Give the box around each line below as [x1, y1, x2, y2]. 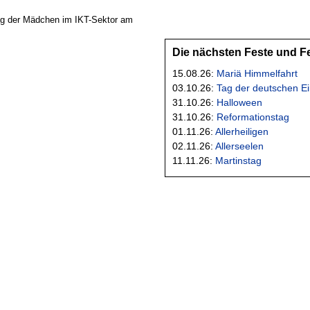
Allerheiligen [215, 125, 268, 137]
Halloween [217, 96, 262, 108]
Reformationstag [217, 111, 289, 122]
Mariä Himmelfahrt [217, 67, 298, 79]
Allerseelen [215, 140, 264, 152]
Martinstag [215, 154, 262, 166]
